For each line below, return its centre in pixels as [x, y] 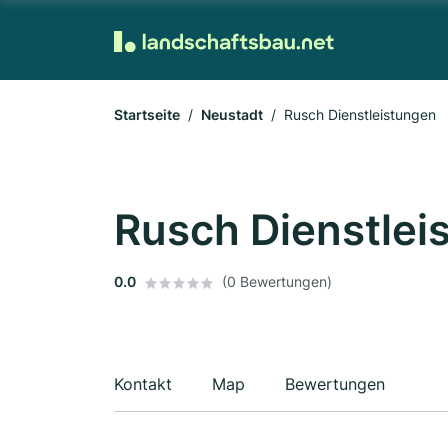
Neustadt [232, 114]
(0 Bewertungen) [277, 281]
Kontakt [143, 384]
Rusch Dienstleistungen [360, 114]
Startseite [147, 114]
